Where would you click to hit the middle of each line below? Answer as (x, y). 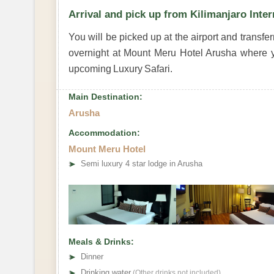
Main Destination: (106, 96)
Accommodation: (104, 132)
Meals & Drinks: (101, 241)
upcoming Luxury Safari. (121, 68)
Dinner (92, 256)
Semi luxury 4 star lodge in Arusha (142, 163)
